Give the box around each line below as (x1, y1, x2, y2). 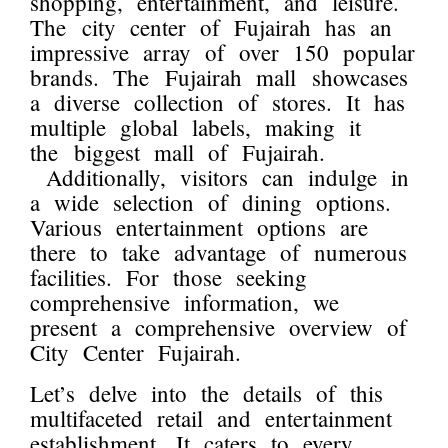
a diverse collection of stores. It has (30, 87, 405, 118)
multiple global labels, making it (30, 112, 361, 143)
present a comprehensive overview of (30, 312, 407, 343)
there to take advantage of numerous (30, 237, 407, 268)
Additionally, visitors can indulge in (30, 162, 409, 193)
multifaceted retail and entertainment (30, 403, 392, 434)
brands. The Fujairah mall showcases (30, 62, 408, 93)
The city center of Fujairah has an (30, 12, 392, 43)
